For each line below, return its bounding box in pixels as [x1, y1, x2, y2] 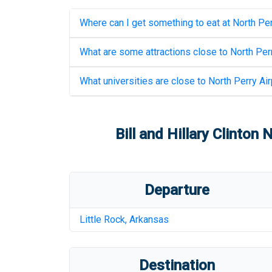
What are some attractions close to [80, 46, 230, 58]
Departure [144, 182, 210, 199]
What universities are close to [80, 75, 208, 87]
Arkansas [129, 214, 169, 225]
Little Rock [80, 214, 125, 225]
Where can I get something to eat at [80, 17, 233, 29]
